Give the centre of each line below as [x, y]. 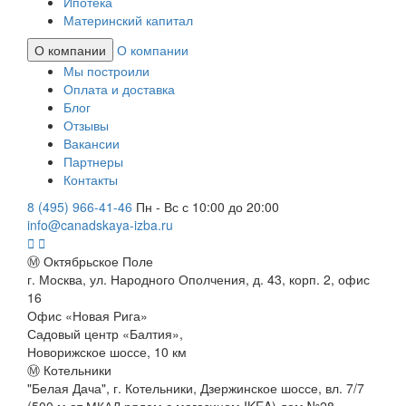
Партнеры [93, 161]
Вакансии [92, 143]
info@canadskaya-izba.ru [100, 224]
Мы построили [106, 70]
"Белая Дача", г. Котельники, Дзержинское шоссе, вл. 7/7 [196, 387]
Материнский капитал [128, 19]
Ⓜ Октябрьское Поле [90, 261]
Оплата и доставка [119, 88]
